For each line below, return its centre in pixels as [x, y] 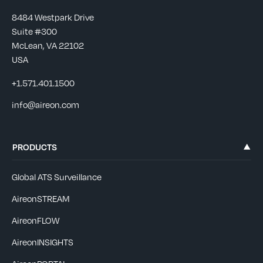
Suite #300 [34, 31]
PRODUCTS [35, 147]
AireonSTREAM [41, 198]
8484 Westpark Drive [53, 17]
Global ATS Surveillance [57, 177]
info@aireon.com [45, 104]
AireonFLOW [36, 220]
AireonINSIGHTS [43, 242]
